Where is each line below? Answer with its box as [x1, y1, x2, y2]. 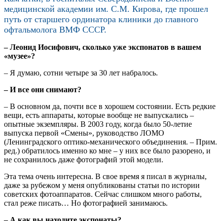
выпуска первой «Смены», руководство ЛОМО [4, 128, 164, 137]
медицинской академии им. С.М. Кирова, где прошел [4, 3, 208, 14]
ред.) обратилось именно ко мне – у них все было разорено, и [4, 146, 211, 155]
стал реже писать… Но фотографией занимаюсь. [4, 198, 168, 207]
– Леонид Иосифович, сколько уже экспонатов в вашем [4, 42, 201, 51]
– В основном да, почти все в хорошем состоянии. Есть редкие [4, 102, 216, 110]
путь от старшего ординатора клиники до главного [4, 14, 198, 24]
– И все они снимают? [4, 85, 81, 94]
